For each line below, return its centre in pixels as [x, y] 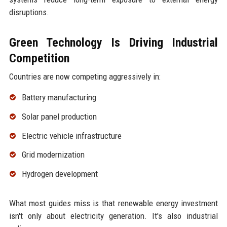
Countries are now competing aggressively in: [85, 77]
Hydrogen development [60, 174]
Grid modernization [53, 155]
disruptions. [29, 12]
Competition [39, 59]
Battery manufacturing [59, 98]
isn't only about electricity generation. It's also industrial [113, 216]
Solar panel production [59, 116]
